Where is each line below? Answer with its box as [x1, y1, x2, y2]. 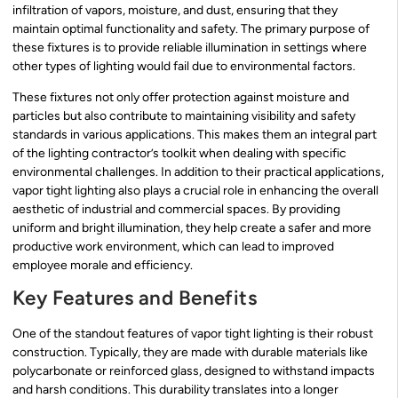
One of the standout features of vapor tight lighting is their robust [12, 326, 373, 342]
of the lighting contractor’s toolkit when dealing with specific [12, 146, 346, 162]
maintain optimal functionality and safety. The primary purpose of [12, 20, 370, 36]
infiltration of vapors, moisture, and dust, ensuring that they [12, 2, 338, 18]
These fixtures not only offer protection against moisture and [12, 90, 349, 106]
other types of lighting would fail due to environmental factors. [12, 58, 355, 74]
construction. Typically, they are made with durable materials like [12, 345, 368, 361]
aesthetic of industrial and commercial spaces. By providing [12, 202, 340, 218]
